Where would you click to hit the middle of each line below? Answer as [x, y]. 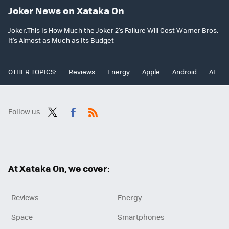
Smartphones [141, 217]
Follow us [24, 112]
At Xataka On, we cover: [59, 168]
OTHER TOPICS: [32, 72]
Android [185, 72]
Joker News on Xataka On [66, 10]
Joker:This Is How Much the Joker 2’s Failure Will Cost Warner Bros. [113, 30]
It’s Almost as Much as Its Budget [61, 40]
